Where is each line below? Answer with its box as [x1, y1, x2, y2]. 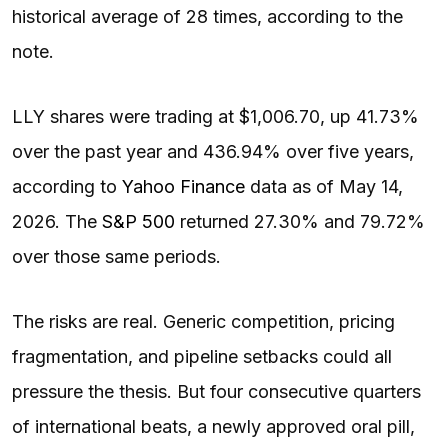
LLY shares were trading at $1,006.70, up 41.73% [12, 105, 419, 127]
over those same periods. [12, 245, 221, 267]
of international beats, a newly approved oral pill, [12, 415, 415, 437]
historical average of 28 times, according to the [12, 5, 403, 27]
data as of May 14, [245, 175, 403, 197]
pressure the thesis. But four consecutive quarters [12, 380, 421, 402]
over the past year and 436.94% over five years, [12, 140, 414, 162]
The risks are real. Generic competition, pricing [12, 310, 395, 332]
